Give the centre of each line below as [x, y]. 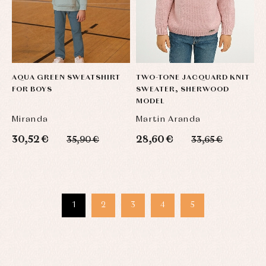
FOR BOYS [32, 89]
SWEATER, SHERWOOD [183, 89]
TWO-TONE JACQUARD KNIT [193, 77]
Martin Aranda [169, 119]
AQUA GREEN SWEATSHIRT [66, 77]
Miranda [30, 119]
